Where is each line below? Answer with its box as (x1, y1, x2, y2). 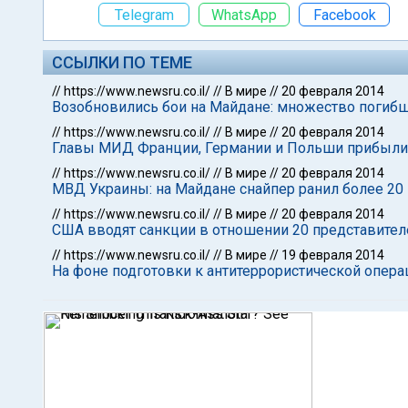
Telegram (114, 5, 174, 24)
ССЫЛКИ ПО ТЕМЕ (52, 53, 192, 72)
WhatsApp (211, 5, 277, 24)
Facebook (312, 5, 376, 24)
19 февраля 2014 (281, 248, 384, 262)
